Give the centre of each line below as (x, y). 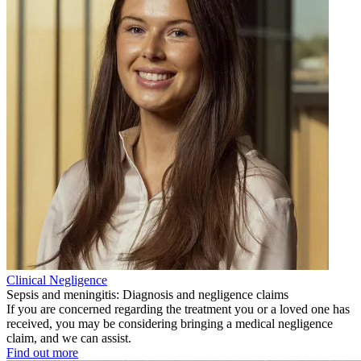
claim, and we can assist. (69, 338)
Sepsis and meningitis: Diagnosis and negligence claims (147, 295)
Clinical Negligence (57, 280)
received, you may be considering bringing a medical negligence (170, 324)
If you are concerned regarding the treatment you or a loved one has (178, 309)
